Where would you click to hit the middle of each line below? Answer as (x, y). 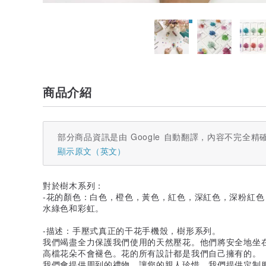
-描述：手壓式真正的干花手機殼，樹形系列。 (132, 230)
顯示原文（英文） (92, 151)
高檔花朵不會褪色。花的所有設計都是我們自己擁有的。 (152, 253)
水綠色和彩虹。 (73, 208)
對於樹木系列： (73, 185)
